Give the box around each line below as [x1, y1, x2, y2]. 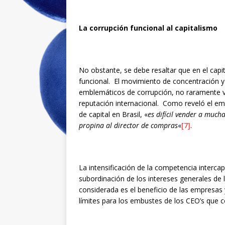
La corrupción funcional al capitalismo [79, 23, 217, 33]
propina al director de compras [79, 120, 178, 130]
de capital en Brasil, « [79, 109, 148, 119]
